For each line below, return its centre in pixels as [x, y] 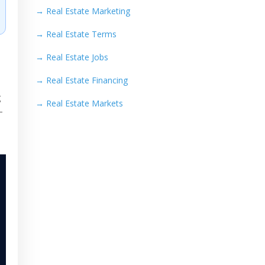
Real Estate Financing [87, 80]
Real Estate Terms [81, 34]
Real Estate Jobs [77, 57]
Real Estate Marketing [88, 11]
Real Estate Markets [84, 104]
